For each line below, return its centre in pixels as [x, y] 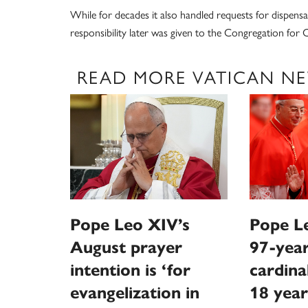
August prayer [126, 247]
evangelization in [135, 293]
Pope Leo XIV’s [130, 224]
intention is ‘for [130, 270]
